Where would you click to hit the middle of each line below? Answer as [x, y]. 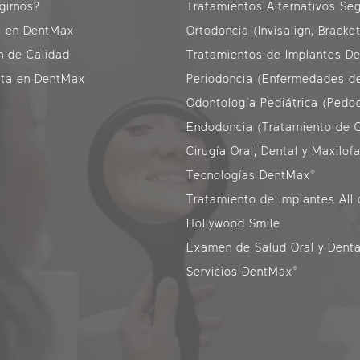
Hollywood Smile [234, 224]
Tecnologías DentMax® [252, 176]
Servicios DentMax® [243, 272]
